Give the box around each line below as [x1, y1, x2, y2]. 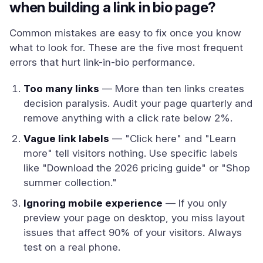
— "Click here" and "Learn [109, 133, 236, 144]
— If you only [163, 197, 227, 209]
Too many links [23, 83, 99, 95]
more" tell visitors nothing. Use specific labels [23, 147, 238, 159]
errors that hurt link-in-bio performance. [9, 56, 195, 68]
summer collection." [23, 177, 117, 188]
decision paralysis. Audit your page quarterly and [23, 97, 252, 109]
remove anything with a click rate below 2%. [23, 112, 232, 124]
